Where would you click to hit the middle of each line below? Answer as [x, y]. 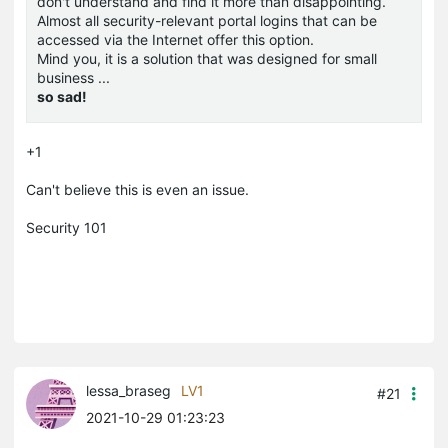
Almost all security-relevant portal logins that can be [207, 21]
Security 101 [66, 228]
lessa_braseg [128, 391]
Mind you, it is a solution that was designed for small [207, 59]
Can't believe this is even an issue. [137, 190]
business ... [73, 78]
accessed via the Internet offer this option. [175, 40]
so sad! [62, 97]
